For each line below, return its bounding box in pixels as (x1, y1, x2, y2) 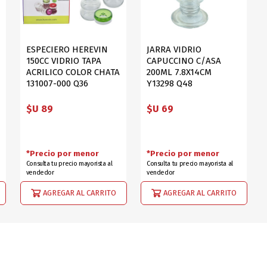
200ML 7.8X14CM (146, 66, 212, 77)
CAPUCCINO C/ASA (146, 55, 221, 66)
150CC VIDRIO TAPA (26, 55, 101, 66)
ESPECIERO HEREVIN (26, 44, 108, 55)
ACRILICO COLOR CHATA (26, 66, 120, 77)
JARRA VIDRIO (146, 44, 201, 55)
